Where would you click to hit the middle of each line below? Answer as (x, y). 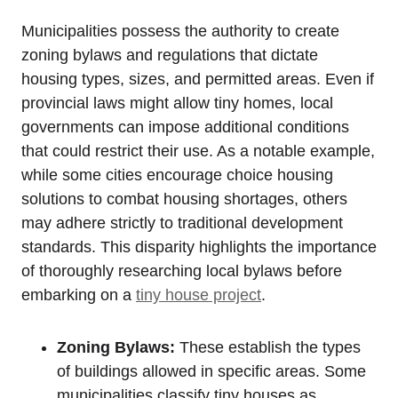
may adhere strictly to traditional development (182, 223)
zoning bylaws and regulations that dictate (170, 55)
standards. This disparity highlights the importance (199, 247)
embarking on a (79, 295)
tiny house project (199, 295)
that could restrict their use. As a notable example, (198, 151)
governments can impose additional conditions (185, 127)
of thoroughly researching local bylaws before (182, 271)
